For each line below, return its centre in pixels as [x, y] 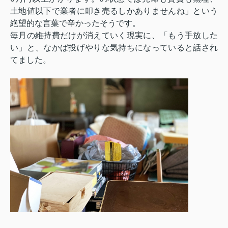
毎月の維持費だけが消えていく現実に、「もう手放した [114, 36]
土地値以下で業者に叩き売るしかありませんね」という [114, 11]
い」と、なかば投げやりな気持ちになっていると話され [114, 48]
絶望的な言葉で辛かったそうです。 [75, 23]
